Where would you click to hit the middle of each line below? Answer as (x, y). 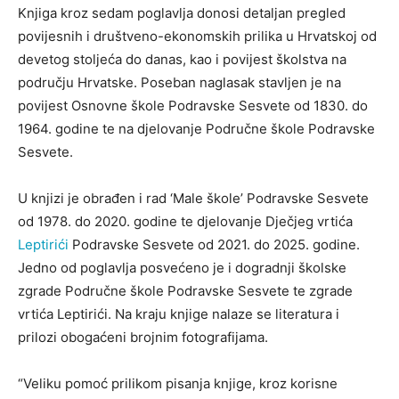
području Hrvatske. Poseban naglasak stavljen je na (179, 83)
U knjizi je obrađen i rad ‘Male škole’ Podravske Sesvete (193, 199)
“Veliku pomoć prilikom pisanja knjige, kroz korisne (178, 384)
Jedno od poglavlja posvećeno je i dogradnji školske (182, 268)
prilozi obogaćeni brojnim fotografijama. (143, 338)
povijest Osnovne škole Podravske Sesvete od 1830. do (193, 106)
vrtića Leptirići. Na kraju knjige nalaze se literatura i (179, 314)
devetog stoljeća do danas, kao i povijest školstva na (182, 60)
